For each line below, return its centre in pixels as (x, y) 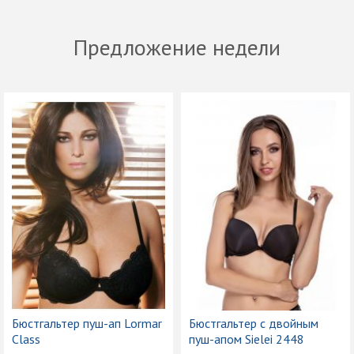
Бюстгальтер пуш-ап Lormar (87, 323)
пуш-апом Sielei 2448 (247, 339)
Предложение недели (177, 47)
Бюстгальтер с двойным (254, 323)
